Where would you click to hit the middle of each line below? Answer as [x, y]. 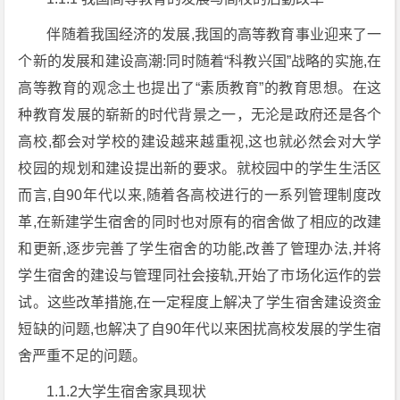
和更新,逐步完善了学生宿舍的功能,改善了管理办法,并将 [200, 249]
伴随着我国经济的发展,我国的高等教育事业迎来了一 [214, 34]
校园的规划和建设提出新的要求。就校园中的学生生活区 [200, 168]
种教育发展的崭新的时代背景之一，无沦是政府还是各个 [200, 115]
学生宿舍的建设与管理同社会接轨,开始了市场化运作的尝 [200, 275]
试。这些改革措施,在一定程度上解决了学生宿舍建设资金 [200, 302]
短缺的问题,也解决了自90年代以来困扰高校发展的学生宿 [200, 329]
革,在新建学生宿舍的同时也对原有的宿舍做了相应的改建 [200, 222]
